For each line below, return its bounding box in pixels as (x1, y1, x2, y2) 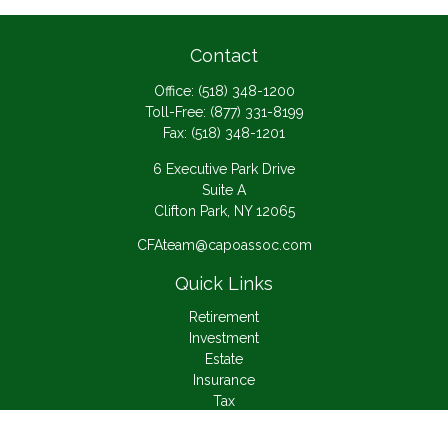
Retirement (189, 309, 259, 325)
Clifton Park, (153, 203, 230, 219)
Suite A (202, 182, 246, 198)
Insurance (193, 372, 255, 388)
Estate (205, 351, 243, 367)
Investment (189, 330, 259, 346)
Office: (153, 83, 198, 99)
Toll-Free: (144, 104, 210, 120)
